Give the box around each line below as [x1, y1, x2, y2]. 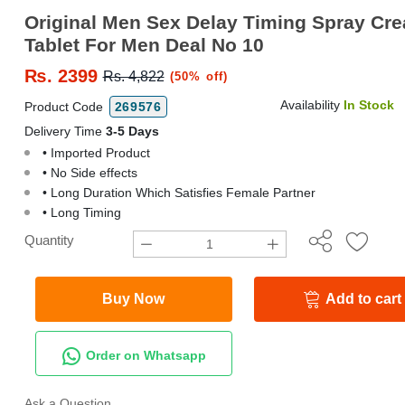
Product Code [24, 99, 107, 114]
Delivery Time [24, 124, 106, 138]
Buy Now [102, 291, 165, 306]
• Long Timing [42, 205, 121, 220]
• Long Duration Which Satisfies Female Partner [42, 185, 316, 200]
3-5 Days [105, 124, 159, 138]
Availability [279, 98, 344, 112]
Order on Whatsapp [82, 347, 207, 363]
